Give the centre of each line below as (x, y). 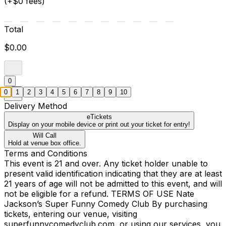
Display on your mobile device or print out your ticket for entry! (99, 125)
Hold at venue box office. (45, 143)
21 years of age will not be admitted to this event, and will (113, 184)
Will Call (45, 136)
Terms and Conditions (46, 154)
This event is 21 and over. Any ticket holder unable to (106, 164)
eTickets (99, 117)
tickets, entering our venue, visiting (71, 214)
